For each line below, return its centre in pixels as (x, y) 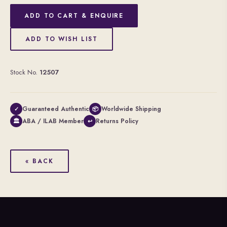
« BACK (40, 161)
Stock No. (25, 72)
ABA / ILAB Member (53, 121)
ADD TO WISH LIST (62, 39)
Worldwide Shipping (131, 109)
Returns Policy (117, 121)
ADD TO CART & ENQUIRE (74, 16)
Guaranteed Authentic (56, 109)
